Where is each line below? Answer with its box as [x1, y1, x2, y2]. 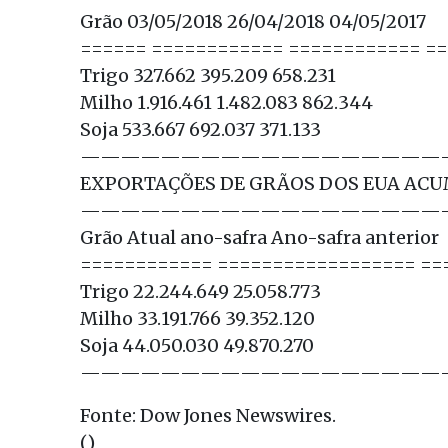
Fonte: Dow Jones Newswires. [80, 404, 336, 427]
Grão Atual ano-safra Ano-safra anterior [80, 226, 439, 249]
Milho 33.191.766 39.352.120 [80, 307, 315, 330]
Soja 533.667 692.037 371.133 [80, 118, 321, 141]
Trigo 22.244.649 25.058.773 [80, 280, 321, 303]
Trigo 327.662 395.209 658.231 [80, 64, 336, 87]
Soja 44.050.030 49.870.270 [80, 334, 314, 357]
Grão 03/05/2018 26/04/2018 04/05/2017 [80, 10, 426, 33]
